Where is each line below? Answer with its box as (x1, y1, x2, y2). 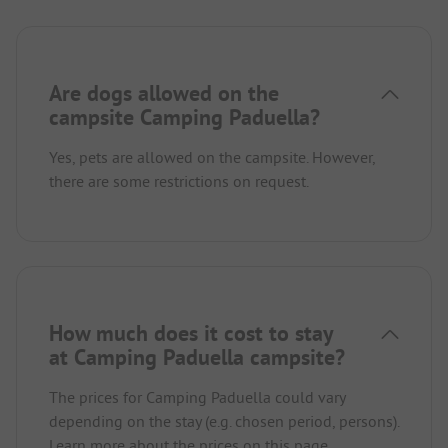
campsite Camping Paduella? (49, 103, 320, 132)
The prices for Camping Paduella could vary (49, 387, 345, 408)
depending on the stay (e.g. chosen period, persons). (49, 411, 399, 432)
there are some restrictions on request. (49, 171, 309, 192)
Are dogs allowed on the (49, 79, 279, 108)
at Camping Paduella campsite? (49, 343, 345, 372)
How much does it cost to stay (49, 319, 333, 348)
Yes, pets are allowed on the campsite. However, (49, 147, 375, 168)
